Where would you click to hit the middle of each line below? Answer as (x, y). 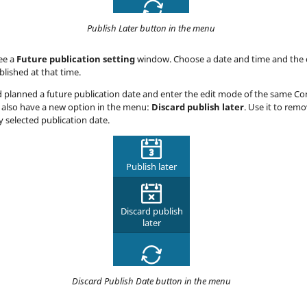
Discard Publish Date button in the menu (151, 281)
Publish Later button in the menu (151, 28)
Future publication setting (75, 59)
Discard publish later (197, 107)
